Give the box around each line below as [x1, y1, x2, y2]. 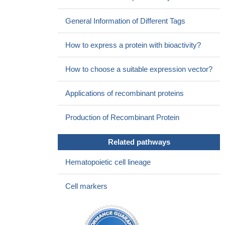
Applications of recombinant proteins [65, 89, 184, 98]
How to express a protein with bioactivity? [65, 41, 201, 50]
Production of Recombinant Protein [65, 113, 179, 122]
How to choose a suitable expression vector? [65, 65, 212, 74]
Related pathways [107, 138, 170, 147]
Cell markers [65, 182, 107, 191]
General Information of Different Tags [65, 17, 185, 26]
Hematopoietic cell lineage [65, 158, 151, 167]
